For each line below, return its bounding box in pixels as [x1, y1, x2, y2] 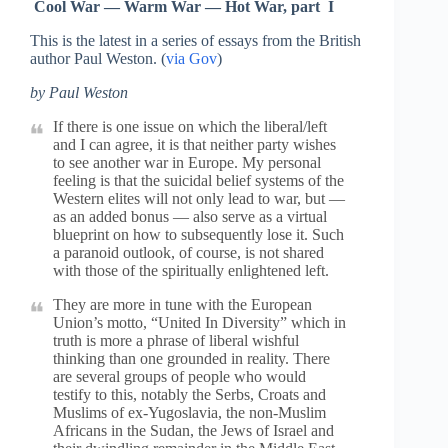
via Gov [166, 50, 217, 67]
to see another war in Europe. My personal [53, 154, 321, 171]
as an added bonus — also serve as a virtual [53, 208, 327, 225]
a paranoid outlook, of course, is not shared [53, 244, 324, 261]
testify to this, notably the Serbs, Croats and [53, 386, 326, 403]
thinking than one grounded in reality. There [53, 350, 330, 367]
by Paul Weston [30, 84, 128, 101]
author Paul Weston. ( [30, 50, 166, 67]
